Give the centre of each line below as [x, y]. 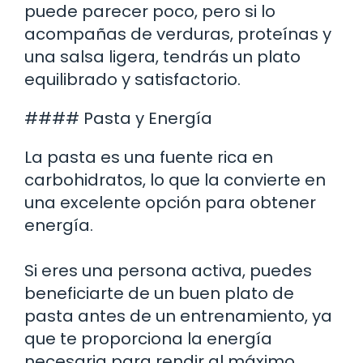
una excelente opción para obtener [170, 202]
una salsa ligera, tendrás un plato [162, 56]
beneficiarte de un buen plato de [159, 293]
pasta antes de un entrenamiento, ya [178, 316]
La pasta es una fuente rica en [149, 157]
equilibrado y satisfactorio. [132, 79]
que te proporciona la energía [148, 338]
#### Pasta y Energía [118, 118]
